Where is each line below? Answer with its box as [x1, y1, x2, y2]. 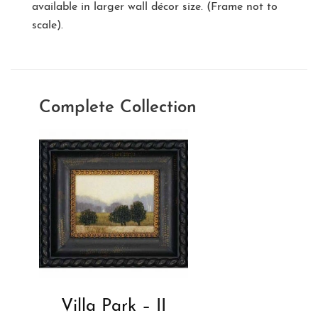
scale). [32, 20, 63, 32]
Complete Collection [39, 99, 197, 117]
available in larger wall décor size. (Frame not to [32, 1, 278, 13]
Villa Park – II [61, 298, 166, 316]
